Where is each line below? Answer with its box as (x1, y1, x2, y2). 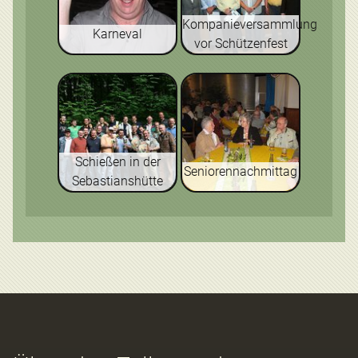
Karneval (93, 26, 142, 42)
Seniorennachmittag (184, 164, 297, 179)
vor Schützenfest (193, 36, 288, 51)
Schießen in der (74, 154, 161, 169)
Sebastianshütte (72, 173, 163, 189)
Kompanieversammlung (182, 17, 317, 32)
